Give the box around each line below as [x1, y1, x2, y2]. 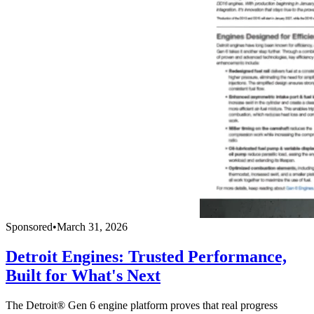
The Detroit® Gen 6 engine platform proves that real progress [6, 299, 278, 311]
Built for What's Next [6, 266, 161, 285]
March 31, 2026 [57, 221, 128, 233]
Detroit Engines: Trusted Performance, [6, 247, 287, 266]
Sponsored [6, 221, 53, 233]
